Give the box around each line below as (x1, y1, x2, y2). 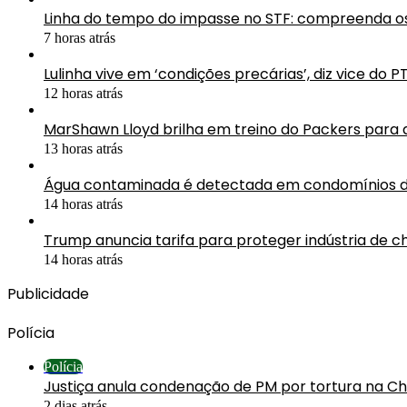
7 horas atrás (44, 29, 115, 45)
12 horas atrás (44, 84, 123, 101)
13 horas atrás (44, 140, 123, 156)
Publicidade (7, 283, 89, 304)
